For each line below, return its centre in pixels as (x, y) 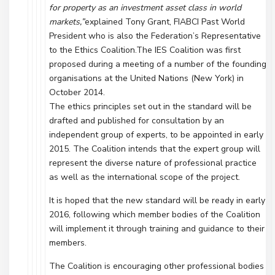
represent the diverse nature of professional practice (153, 163)
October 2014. (77, 92)
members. (68, 243)
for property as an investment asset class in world (145, 8)
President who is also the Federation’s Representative (155, 36)
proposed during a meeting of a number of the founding (158, 64)
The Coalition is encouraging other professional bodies (157, 266)
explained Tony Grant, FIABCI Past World (165, 22)
